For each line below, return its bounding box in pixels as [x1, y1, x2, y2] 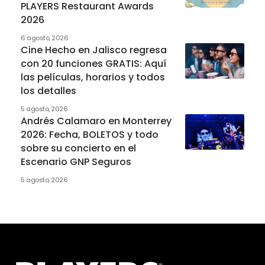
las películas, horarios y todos [21, 70, 165, 84]
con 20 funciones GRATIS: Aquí [21, 56, 166, 70]
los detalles [21, 83, 76, 98]
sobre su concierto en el [21, 141, 136, 155]
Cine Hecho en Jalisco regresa [21, 43, 167, 57]
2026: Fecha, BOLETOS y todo [21, 127, 159, 141]
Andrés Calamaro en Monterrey [21, 114, 172, 128]
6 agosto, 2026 [21, 33, 69, 43]
